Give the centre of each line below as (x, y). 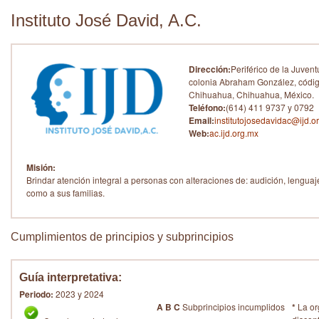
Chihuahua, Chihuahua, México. (251, 94)
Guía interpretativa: (70, 277)
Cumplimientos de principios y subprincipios (122, 237)
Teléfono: (207, 108)
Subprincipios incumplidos (233, 307)
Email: (202, 120)
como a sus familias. (66, 193)
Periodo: (36, 294)
